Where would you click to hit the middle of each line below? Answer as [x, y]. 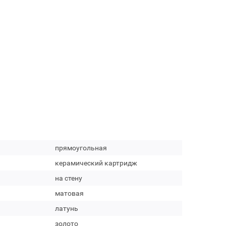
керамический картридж [96, 163]
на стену [68, 178]
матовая [69, 193]
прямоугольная [81, 148]
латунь [66, 208]
